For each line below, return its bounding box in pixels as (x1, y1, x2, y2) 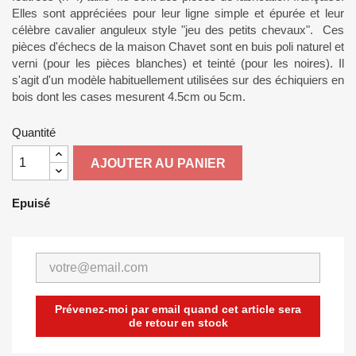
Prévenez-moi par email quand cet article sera (55, 303, 301, 315)
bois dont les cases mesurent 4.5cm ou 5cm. (12, 90, 246, 103)
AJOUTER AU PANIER (90, 157, 226, 170)
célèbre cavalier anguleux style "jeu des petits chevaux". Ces (12, 23, 344, 37)
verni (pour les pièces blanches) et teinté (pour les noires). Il (12, 56, 344, 70)
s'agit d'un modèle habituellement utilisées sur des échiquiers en (12, 73, 344, 87)
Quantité (12, 126, 56, 139)
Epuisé (12, 196, 50, 210)
